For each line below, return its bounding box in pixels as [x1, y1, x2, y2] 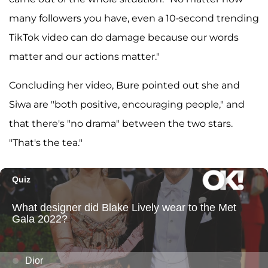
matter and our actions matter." [9, 51, 160, 63]
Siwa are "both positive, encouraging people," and [9, 99, 245, 111]
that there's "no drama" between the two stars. [9, 118, 233, 130]
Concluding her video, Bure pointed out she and [9, 80, 240, 92]
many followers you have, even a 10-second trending [9, 13, 259, 25]
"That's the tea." [9, 137, 83, 149]
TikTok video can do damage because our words [9, 32, 239, 44]
